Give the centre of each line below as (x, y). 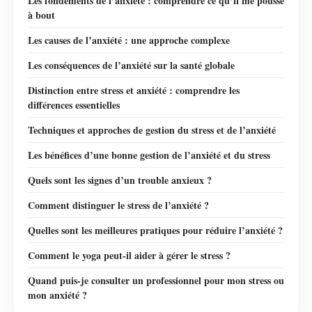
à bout (41, 15)
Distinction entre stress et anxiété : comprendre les (134, 90)
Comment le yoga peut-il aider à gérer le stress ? (129, 255)
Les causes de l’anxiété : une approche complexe (129, 40)
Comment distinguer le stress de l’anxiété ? (118, 205)
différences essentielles (74, 104)
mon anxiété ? (57, 295)
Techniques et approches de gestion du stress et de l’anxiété (152, 130)
